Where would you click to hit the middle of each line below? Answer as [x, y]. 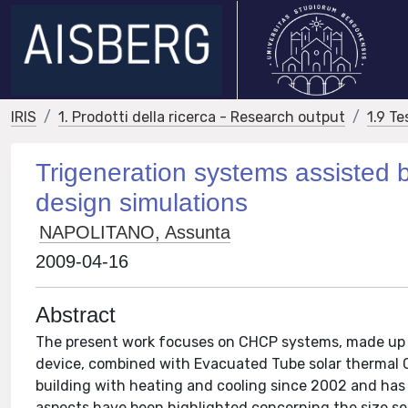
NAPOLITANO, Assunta [135, 232]
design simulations [142, 203]
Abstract [76, 315]
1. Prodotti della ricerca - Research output [202, 117]
